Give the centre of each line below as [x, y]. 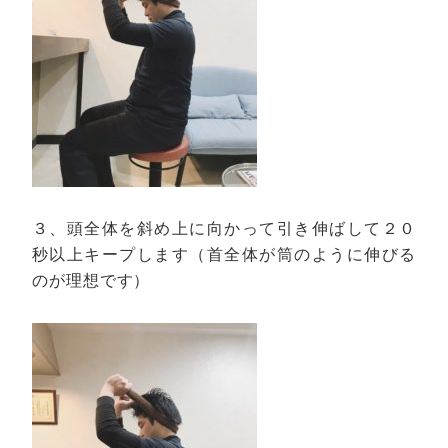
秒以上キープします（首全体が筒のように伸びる [224, 255]
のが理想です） [91, 281]
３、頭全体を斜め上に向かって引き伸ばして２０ [224, 229]
